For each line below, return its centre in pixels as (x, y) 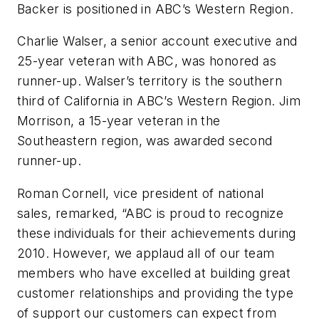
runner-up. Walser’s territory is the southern (150, 81)
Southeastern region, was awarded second (145, 141)
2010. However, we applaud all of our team (146, 253)
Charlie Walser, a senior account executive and (157, 41)
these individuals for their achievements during (157, 233)
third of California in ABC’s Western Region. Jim (159, 101)
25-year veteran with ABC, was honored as (147, 61)
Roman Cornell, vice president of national (141, 193)
